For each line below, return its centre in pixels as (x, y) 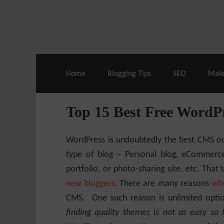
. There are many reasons (163, 184)
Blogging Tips (129, 74)
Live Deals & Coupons (106, 15)
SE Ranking (181, 15)
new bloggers (90, 184)
